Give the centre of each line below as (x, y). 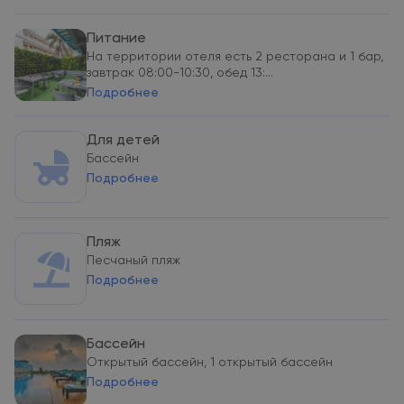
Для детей (123, 141)
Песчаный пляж (133, 261)
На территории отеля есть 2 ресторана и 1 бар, (235, 57)
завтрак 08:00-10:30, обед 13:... (180, 73)
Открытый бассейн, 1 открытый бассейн (210, 363)
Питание (116, 39)
